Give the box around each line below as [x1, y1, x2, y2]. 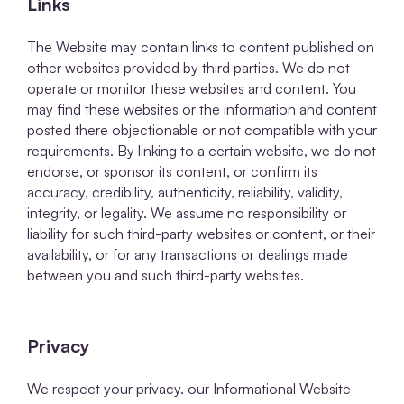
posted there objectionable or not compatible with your [27, 121, 377, 140]
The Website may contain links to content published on [27, 38, 374, 57]
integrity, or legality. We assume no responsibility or [27, 204, 346, 223]
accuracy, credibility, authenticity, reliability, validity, [27, 183, 343, 202]
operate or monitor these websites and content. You [27, 79, 356, 98]
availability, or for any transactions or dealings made [27, 245, 348, 264]
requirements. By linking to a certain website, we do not [27, 142, 376, 161]
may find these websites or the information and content [27, 100, 377, 119]
